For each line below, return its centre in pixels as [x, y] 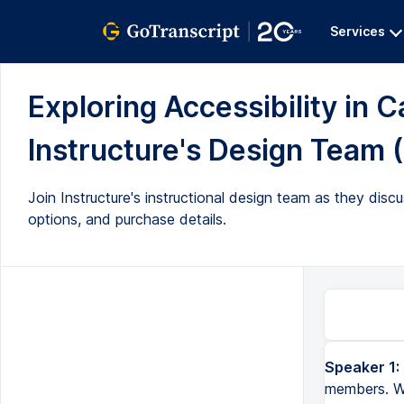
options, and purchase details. [127, 219]
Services [358, 31]
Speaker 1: [362, 367]
